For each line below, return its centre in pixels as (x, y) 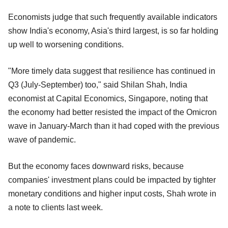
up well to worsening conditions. (66, 44)
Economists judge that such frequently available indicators (113, 17)
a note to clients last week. (55, 207)
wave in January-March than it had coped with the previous (114, 126)
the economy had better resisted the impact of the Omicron (112, 112)
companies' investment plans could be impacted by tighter (112, 180)
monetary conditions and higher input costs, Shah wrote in (112, 193)
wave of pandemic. (42, 139)
